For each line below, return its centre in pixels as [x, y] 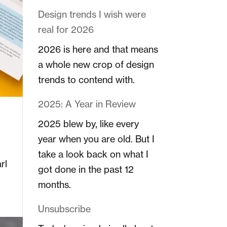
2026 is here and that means [98, 49]
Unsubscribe [64, 209]
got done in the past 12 [86, 169]
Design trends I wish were [92, 14]
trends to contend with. [86, 79]
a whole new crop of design [96, 64]
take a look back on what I [93, 154]
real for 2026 [66, 29]
